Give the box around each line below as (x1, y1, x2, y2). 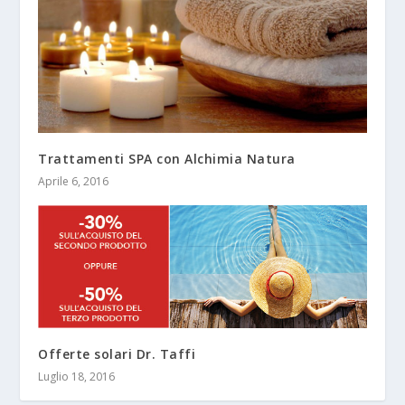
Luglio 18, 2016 (38, 368, 116, 384)
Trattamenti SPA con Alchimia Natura (38, 150, 296, 168)
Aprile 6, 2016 (38, 174, 109, 190)
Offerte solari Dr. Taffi (38, 344, 196, 363)
